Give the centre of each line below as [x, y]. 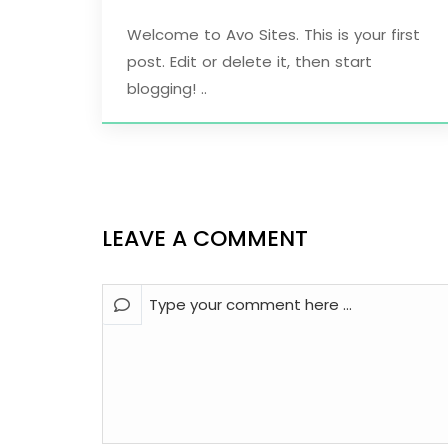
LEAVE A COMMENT [205, 238]
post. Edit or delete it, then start [249, 61]
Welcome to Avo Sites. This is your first [273, 34]
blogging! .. [167, 88]
